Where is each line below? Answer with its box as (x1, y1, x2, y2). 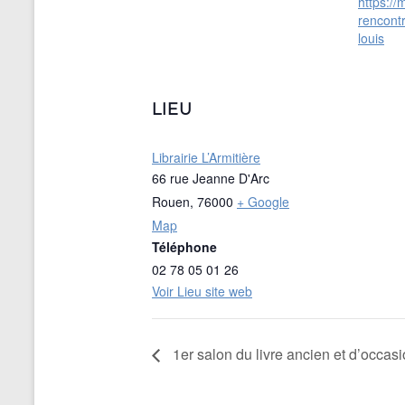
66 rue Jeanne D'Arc (152, 169, 269, 188)
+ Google (237, 193, 289, 212)
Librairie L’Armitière (152, 148, 260, 167)
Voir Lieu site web (152, 282, 252, 301)
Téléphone (152, 238, 217, 257)
